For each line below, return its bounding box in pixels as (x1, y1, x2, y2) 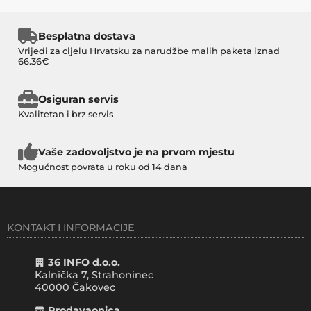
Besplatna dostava (37, 29, 135, 42)
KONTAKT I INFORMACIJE (7, 221, 135, 234)
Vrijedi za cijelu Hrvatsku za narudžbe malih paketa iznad (18, 46, 280, 57)
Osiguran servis (37, 92, 119, 106)
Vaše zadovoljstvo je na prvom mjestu (37, 145, 235, 158)
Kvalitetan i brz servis (18, 109, 113, 120)
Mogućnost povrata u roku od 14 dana (18, 161, 187, 172)
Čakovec (72, 280, 115, 294)
